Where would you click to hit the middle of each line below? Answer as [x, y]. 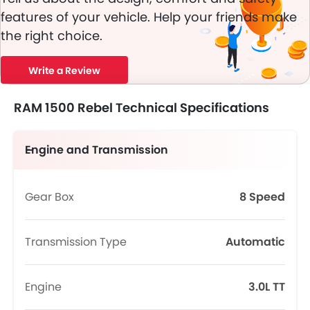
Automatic [255, 242]
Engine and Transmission [97, 150]
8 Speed [262, 197]
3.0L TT [267, 287]
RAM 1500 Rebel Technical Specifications [142, 108]
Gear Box [49, 197]
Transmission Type [76, 242]
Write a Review [64, 71]
